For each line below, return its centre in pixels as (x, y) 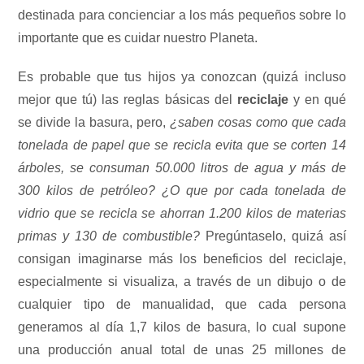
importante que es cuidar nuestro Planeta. (138, 38)
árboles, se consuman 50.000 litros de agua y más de (182, 168)
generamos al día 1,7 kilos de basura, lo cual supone (182, 327)
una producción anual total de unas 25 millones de (182, 350)
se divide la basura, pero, (92, 123)
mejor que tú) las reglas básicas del (128, 100)
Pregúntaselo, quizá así (273, 236)
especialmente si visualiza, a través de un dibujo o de (182, 282)
